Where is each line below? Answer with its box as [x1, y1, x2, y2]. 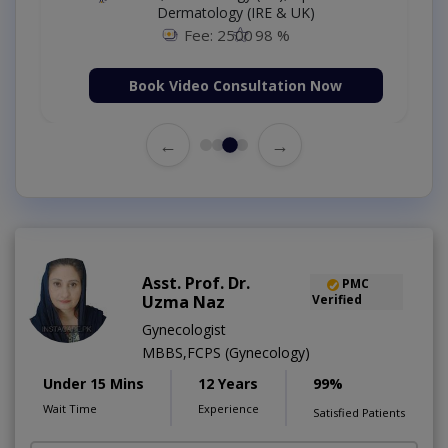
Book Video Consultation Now [129, 76, 343, 96]
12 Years [198, 374, 258, 394]
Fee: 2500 [184, 24, 253, 45]
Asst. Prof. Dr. [142, 272, 250, 295]
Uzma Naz [142, 291, 225, 314]
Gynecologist [142, 320, 226, 340]
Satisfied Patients [313, 405, 405, 421]
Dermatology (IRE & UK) [157, 3, 315, 23]
